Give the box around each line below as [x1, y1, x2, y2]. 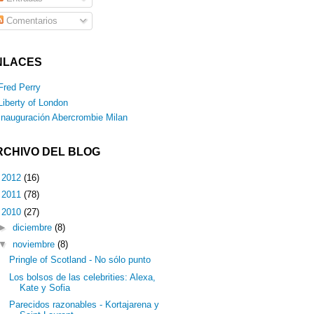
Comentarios [3, 15, 57, 27]
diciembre [12, 221, 55, 233]
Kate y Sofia [20, 282, 71, 293]
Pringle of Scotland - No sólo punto [9, 254, 151, 265]
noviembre [12, 239, 57, 250]
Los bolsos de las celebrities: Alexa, [9, 271, 156, 282]
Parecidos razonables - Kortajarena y [9, 299, 160, 310]
